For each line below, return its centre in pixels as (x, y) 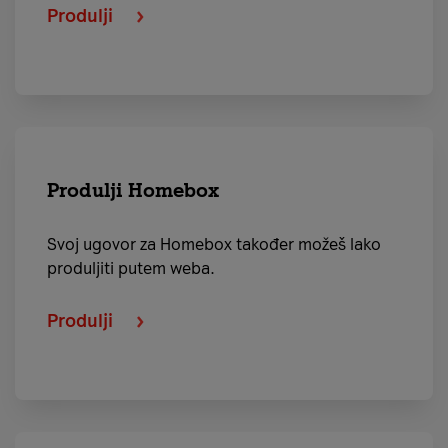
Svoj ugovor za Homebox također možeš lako (214, 244)
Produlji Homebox (133, 190)
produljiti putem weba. (131, 268)
